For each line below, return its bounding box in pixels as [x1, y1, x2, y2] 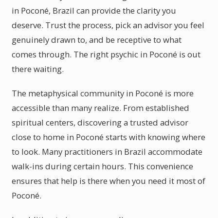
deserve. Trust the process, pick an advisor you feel [12, 19, 204, 31]
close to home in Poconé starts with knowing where [12, 131, 205, 143]
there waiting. [12, 63, 64, 74]
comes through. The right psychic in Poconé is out [12, 49, 200, 60]
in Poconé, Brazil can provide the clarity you [12, 5, 176, 16]
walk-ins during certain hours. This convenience [12, 161, 193, 172]
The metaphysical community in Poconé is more [12, 88, 194, 99]
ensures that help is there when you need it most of [12, 175, 205, 186]
